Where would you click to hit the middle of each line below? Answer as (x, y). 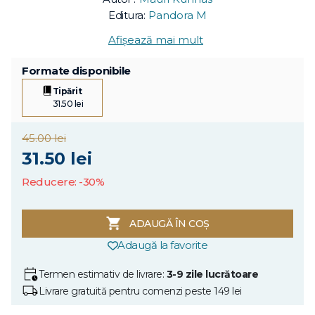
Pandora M (178, 15)
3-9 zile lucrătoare (212, 274)
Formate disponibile (76, 71)
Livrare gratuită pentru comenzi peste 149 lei (140, 291)
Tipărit (67, 91)
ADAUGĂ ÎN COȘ (169, 224)
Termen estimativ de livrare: (103, 274)
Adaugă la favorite (163, 245)
